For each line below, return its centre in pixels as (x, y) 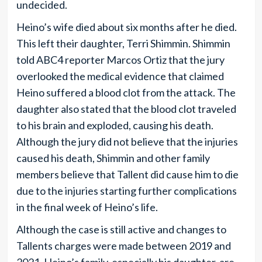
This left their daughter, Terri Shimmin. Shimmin (123, 43)
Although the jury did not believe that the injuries (127, 142)
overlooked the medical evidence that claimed (120, 76)
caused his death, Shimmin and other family (113, 158)
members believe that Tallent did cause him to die (127, 174)
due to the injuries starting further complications (126, 191)
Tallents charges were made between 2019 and (123, 246)
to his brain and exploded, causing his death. (115, 125)
